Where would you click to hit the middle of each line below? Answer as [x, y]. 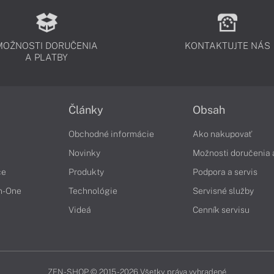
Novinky [84, 153]
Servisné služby [223, 191]
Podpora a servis [225, 172]
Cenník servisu [221, 210]
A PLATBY [47, 57]
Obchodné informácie [111, 134]
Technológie [93, 191]
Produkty [86, 172]
